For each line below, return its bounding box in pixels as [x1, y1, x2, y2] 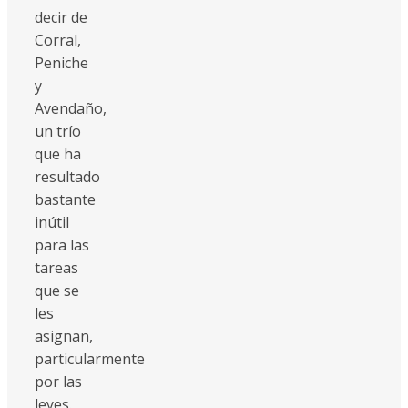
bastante [35, 189, 96, 209]
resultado [35, 166, 100, 187]
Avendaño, [35, 97, 107, 118]
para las [35, 234, 89, 255]
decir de [35, 6, 87, 27]
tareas [35, 257, 78, 278]
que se [35, 280, 79, 301]
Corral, [35, 29, 81, 50]
